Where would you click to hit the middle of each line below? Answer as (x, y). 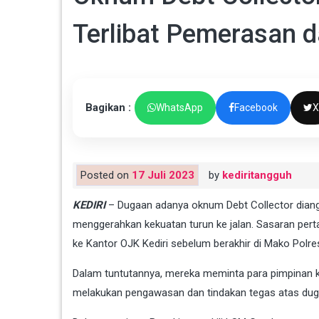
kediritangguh (257, 175)
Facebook (256, 107)
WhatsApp (179, 107)
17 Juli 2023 (163, 175)
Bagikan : (108, 107)
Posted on (106, 175)
